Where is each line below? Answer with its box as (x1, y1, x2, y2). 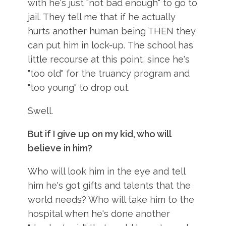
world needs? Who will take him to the (28, 194, 195, 205)
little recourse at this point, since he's (28, 54, 190, 65)
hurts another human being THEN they (28, 26, 196, 36)
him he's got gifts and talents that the (28, 180, 191, 191)
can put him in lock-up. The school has (28, 40, 194, 50)
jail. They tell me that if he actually (28, 12, 176, 22)
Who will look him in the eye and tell (28, 166, 186, 177)
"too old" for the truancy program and (28, 68, 190, 79)
